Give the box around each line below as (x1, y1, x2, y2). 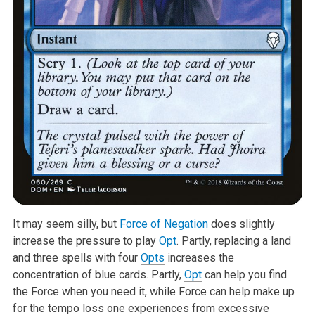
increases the (164, 250, 234, 264)
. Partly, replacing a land (176, 233, 291, 247)
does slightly (207, 217, 275, 231)
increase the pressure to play (12, 233, 159, 247)
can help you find (201, 267, 287, 281)
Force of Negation (119, 217, 208, 231)
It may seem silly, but (12, 217, 120, 231)
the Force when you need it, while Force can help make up (12, 284, 295, 298)
